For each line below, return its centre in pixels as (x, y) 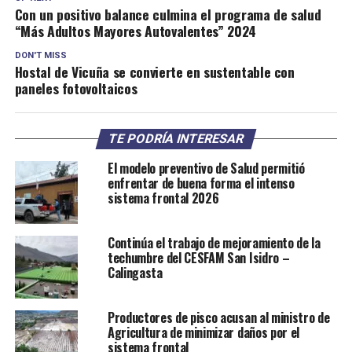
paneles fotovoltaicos (76, 88)
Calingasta (135, 273)
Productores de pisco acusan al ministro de (218, 318)
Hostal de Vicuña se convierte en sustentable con (154, 72)
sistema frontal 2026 (163, 198)
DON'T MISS (40, 56)
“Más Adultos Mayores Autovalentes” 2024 (135, 31)
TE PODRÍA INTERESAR (176, 139)
